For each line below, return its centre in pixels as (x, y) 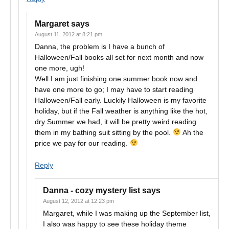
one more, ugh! (60, 68)
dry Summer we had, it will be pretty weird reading (116, 122)
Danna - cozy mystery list (91, 190)
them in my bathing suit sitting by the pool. (104, 132)
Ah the (192, 132)
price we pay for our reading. (82, 143)
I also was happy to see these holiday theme (115, 224)
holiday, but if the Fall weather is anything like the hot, (121, 111)
